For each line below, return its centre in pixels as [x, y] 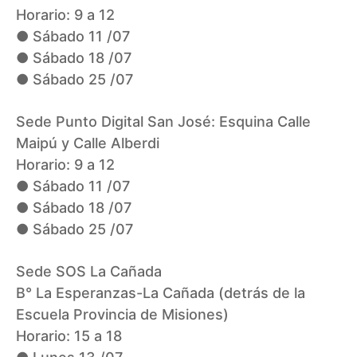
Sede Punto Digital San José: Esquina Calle [163, 122]
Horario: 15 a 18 [69, 336]
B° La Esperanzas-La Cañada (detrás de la [161, 293]
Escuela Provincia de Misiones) [122, 315]
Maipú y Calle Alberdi [88, 143]
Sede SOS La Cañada [89, 272]
